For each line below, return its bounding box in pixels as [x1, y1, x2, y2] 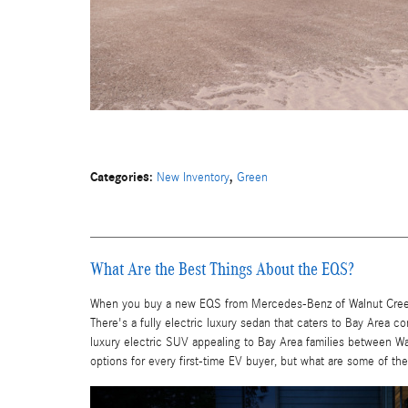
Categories [90, 168, 149, 185]
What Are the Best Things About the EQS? [90, 258, 354, 279]
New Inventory [157, 169, 229, 185]
